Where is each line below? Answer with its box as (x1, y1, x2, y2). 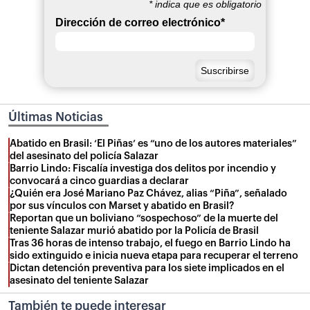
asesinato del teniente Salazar (10, 275, 149, 286)
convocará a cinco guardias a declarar (10, 175, 189, 186)
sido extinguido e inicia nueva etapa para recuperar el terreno (10, 250, 298, 261)
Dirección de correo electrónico (55, 17, 221, 29)
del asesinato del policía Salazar (10, 150, 158, 161)
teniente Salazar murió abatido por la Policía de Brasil (10, 225, 259, 236)
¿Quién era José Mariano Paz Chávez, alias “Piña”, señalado (10, 188, 287, 199)
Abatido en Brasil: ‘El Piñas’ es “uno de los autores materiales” (10, 138, 297, 149)
